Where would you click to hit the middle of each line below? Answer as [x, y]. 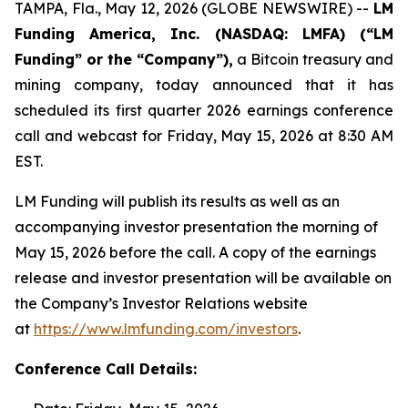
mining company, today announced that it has [204, 85]
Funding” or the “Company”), [124, 59]
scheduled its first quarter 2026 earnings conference [204, 110]
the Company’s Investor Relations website [161, 303]
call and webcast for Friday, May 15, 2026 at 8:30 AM [204, 136]
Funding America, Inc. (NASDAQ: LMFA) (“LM [204, 34]
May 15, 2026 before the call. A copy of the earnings [195, 252]
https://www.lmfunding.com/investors [166, 329]
